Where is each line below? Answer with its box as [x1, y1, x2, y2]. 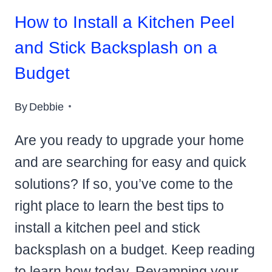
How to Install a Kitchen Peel [15, 13, 234, 32]
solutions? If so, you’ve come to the [15, 175, 233, 192]
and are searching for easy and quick [15, 154, 246, 170]
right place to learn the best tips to [15, 197, 224, 214]
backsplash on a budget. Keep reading [15, 241, 255, 257]
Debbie [29, 100, 64, 113]
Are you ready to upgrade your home [15, 132, 244, 148]
